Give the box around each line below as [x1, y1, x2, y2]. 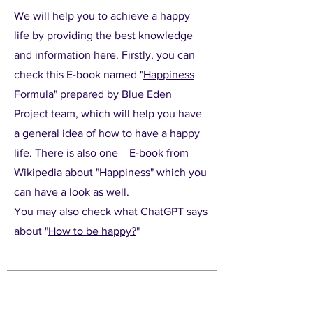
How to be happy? [48, 225, 136, 237]
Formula [14, 88, 54, 100]
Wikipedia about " [14, 166, 99, 178]
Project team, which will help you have [14, 108, 202, 119]
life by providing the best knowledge [14, 29, 193, 41]
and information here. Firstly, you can [14, 49, 195, 61]
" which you [150, 166, 207, 178]
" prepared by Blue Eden [54, 88, 172, 100]
